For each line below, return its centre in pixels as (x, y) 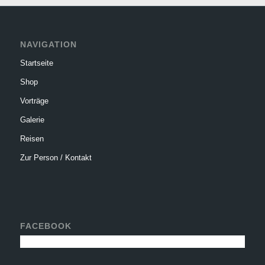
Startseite (36, 63)
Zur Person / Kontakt (56, 158)
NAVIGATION (48, 45)
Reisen (32, 139)
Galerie (32, 120)
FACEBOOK (46, 226)
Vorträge (34, 101)
